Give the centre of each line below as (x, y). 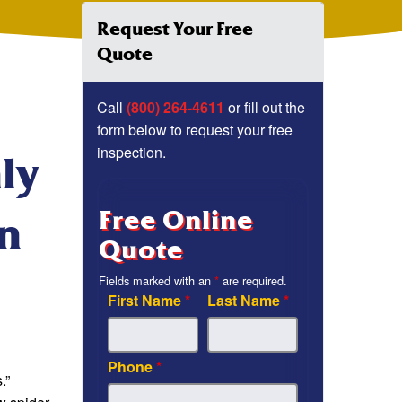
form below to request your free (195, 130)
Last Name (245, 301)
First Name (146, 301)
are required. (253, 281)
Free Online (176, 221)
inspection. (131, 153)
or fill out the (265, 108)
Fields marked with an (157, 281)
